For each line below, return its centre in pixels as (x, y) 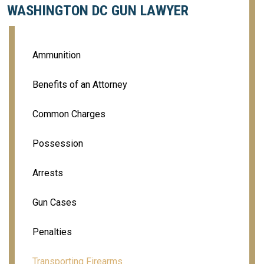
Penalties (52, 232)
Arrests (48, 173)
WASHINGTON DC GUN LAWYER (98, 11)
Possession (58, 143)
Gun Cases (55, 202)
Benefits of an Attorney (80, 84)
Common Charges (69, 114)
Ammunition (57, 55)
